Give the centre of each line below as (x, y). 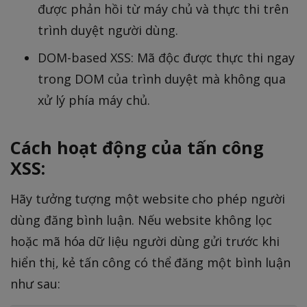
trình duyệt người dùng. (108, 30)
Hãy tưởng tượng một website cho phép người (148, 198)
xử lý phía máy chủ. (94, 100)
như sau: (35, 283)
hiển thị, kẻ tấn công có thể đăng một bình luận (150, 262)
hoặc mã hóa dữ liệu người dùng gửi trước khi (145, 241)
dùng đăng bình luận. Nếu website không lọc (141, 220)
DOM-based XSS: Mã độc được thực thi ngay (166, 57)
